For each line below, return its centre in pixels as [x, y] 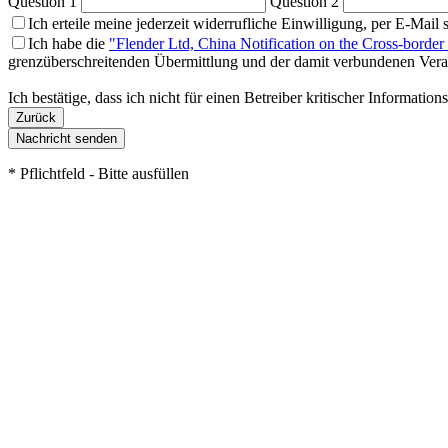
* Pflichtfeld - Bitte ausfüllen [98, 174]
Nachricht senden [66, 139]
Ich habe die [68, 44]
